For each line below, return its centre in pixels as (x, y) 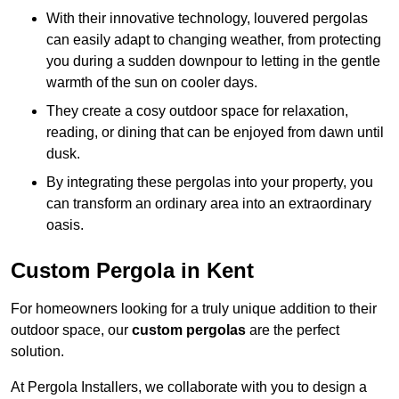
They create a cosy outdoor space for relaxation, (197, 111)
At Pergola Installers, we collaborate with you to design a (189, 387)
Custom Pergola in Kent (132, 271)
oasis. (65, 225)
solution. (37, 352)
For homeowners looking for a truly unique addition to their (194, 309)
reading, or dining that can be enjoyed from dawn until (215, 133)
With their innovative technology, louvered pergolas (207, 19)
